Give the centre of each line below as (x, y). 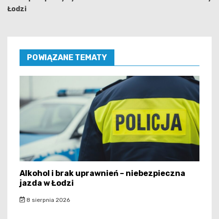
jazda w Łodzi (47, 183)
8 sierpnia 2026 (47, 200)
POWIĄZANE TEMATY (67, 57)
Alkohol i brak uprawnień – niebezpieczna (102, 173)
